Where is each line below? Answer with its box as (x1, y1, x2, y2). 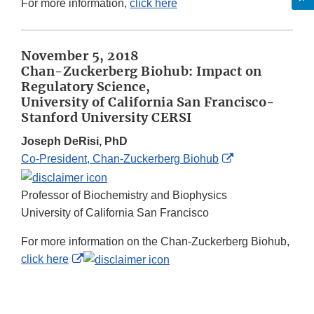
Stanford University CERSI (21, 109, 192, 126)
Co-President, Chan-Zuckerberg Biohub (21, 153, 219, 165)
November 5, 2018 (21, 48, 139, 64)
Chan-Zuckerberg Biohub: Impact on (21, 63, 262, 80)
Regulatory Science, (21, 78, 151, 95)
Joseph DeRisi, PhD (21, 135, 128, 148)
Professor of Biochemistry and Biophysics (21, 189, 227, 201)
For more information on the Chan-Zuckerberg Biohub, (21, 235, 289, 247)
